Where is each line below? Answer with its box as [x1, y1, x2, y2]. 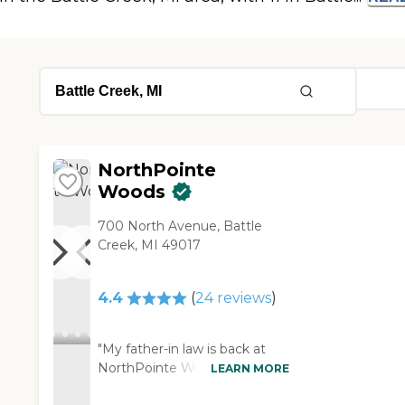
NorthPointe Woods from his [98, 360, 281, 377]
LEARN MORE [211, 361, 290, 375]
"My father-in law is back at [98, 341, 267, 358]
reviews [212, 289, 271, 307]
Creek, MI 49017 [98, 237, 202, 254]
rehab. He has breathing [98, 379, 250, 396]
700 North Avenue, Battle [98, 218, 263, 235]
